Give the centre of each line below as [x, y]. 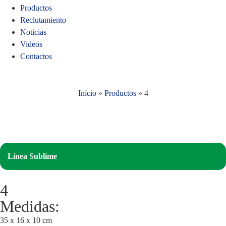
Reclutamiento [43, 20]
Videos [31, 44]
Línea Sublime [32, 156]
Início [87, 93]
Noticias [33, 32]
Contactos [36, 56]
